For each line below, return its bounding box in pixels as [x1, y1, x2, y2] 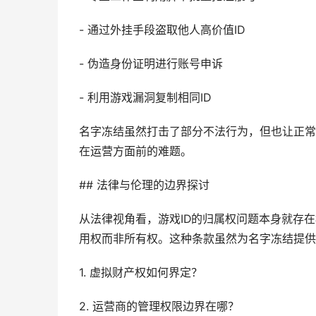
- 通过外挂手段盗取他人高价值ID [79, 23, 245, 37]
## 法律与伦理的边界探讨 [79, 178, 209, 192]
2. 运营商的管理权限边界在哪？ [79, 300, 239, 313]
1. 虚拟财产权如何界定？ [79, 266, 202, 279]
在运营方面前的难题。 [79, 145, 192, 158]
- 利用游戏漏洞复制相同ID [79, 91, 211, 104]
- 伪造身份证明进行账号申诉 [79, 57, 223, 71]
